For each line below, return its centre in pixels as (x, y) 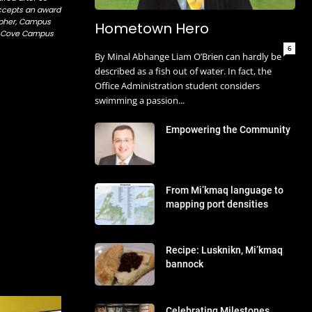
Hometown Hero (152, 29)
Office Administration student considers (177, 86)
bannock (185, 264)
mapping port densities (217, 204)
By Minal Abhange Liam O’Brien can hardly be (188, 57)
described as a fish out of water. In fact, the (183, 71)
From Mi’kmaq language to (225, 190)
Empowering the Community (228, 130)
